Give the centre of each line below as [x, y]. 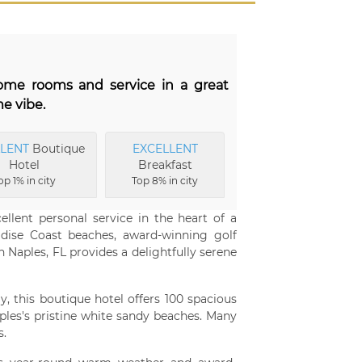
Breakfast [165, 164]
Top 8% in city [165, 180]
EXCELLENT [165, 148]
